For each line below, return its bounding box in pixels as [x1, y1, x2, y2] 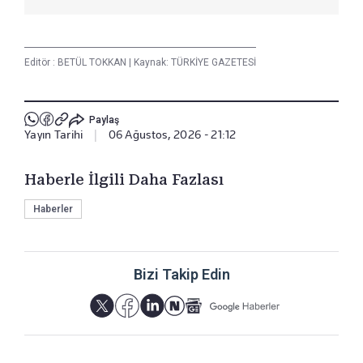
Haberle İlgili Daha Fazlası [24, 170, 224, 188]
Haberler [33, 203, 73, 215]
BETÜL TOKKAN [58, 56, 129, 68]
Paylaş [88, 114, 119, 126]
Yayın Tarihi [24, 127, 83, 141]
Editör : [24, 56, 58, 68]
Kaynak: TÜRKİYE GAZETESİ [131, 56, 256, 68]
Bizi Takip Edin [133, 265, 230, 283]
